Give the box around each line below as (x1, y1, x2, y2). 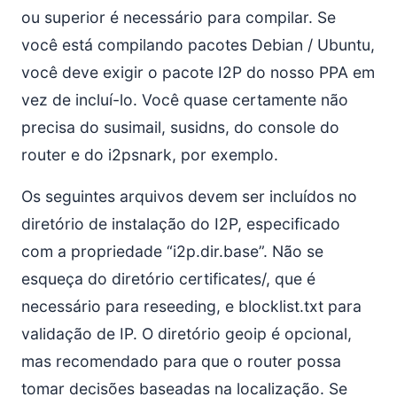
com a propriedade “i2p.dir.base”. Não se (21, 242, 323, 261)
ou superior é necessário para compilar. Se (21, 8, 336, 27)
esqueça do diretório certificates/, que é (21, 269, 315, 288)
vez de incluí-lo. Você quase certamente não (21, 90, 348, 109)
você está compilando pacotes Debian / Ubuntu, (21, 35, 375, 54)
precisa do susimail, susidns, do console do (21, 118, 339, 136)
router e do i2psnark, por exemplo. (21, 145, 278, 164)
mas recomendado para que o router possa (21, 352, 341, 370)
